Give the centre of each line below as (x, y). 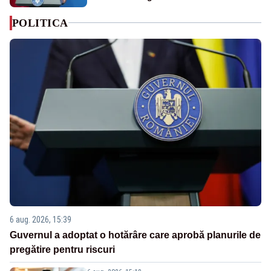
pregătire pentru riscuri (62, 250)
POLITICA (40, 23)
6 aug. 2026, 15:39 (41, 220)
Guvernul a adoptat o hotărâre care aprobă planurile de (135, 235)
